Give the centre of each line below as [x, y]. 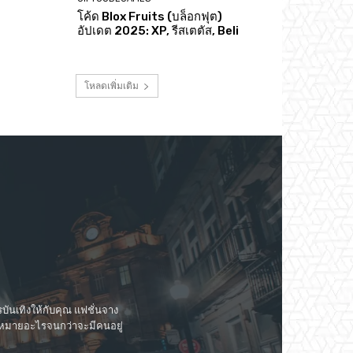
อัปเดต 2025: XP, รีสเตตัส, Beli [158, 30]
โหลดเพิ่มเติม [111, 85]
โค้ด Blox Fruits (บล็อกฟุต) [150, 16]
